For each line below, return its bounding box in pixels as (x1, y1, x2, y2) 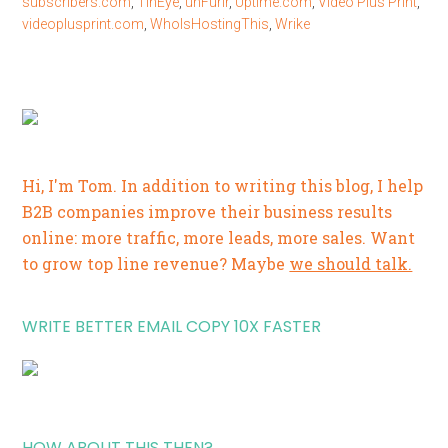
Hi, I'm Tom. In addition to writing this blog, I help (22, 175, 424, 196)
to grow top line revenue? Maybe (22, 253, 290, 274)
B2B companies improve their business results (22, 201, 393, 222)
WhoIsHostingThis (150, 16, 270, 32)
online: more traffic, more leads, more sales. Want (22, 227, 416, 248)
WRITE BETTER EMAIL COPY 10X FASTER (22, 315, 322, 338)
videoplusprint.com (22, 16, 145, 32)
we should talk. (289, 253, 413, 274)
